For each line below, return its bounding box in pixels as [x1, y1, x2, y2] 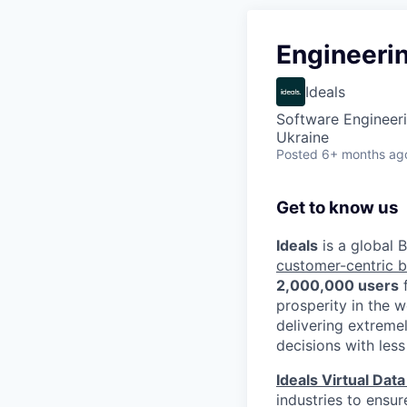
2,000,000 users [276, 275, 399, 294]
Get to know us [276, 197, 399, 218]
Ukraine [276, 128, 329, 146]
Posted [276, 146, 318, 162]
